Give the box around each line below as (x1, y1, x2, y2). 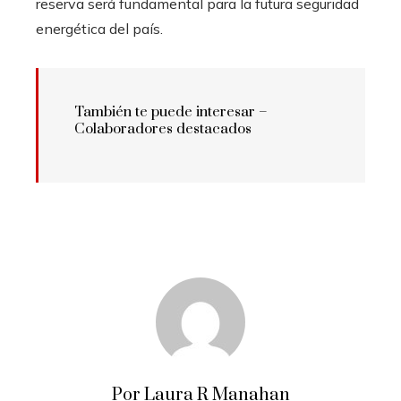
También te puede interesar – (74, 103, 268, 122)
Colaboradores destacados (74, 120, 252, 139)
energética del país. (36, 20, 163, 38)
